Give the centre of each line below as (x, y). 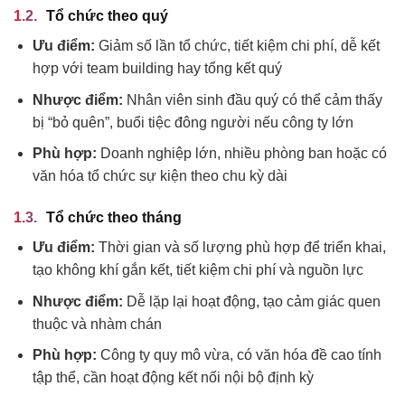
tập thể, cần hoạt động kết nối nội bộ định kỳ (173, 378)
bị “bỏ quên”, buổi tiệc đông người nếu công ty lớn (193, 122)
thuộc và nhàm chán (97, 324)
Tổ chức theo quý (107, 16)
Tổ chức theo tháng (114, 218)
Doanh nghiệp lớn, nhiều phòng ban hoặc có (241, 154)
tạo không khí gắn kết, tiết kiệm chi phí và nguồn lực (198, 270)
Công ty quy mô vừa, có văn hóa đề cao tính (239, 355)
